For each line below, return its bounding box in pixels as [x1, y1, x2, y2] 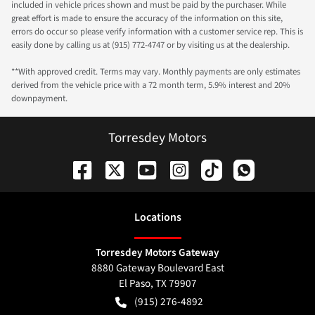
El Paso [118, 275, 150, 291]
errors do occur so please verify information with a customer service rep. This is [11, 25, 303, 39]
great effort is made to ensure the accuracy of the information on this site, [11, 12, 283, 25]
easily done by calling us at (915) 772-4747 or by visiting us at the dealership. [11, 39, 290, 52]
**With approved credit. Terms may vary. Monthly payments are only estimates [11, 65, 300, 79]
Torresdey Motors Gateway [96, 244, 219, 260]
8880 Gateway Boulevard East [91, 259, 224, 276]
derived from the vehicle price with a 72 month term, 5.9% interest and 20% [11, 79, 290, 92]
